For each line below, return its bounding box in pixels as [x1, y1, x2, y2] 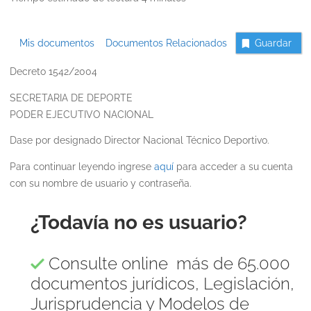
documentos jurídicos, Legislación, [30, 273, 294, 294]
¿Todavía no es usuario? [30, 210, 247, 234]
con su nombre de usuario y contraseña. [9, 177, 192, 189]
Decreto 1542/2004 [9, 66, 97, 78]
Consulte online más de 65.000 [44, 253, 290, 274]
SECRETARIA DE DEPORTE [9, 92, 133, 103]
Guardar [255, 37, 292, 49]
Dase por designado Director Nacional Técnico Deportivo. [9, 135, 269, 146]
